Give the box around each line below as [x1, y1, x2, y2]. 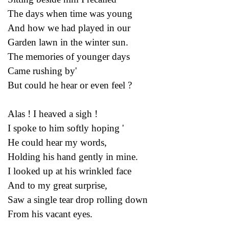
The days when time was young [8, 8, 132, 19]
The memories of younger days [8, 51, 130, 62]
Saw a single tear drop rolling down [8, 194, 148, 205]
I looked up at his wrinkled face [8, 165, 131, 176]
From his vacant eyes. [8, 208, 93, 219]
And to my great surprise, [8, 179, 107, 191]
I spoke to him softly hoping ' [8, 122, 124, 133]
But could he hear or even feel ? [8, 79, 132, 90]
